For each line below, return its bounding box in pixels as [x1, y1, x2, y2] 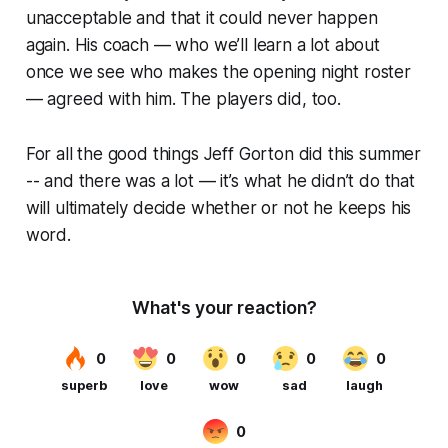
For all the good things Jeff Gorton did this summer [25, 143, 422, 164]
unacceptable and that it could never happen [25, 7, 378, 28]
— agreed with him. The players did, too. [25, 88, 341, 109]
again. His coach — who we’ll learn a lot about [25, 34, 380, 55]
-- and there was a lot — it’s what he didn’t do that [25, 170, 415, 191]
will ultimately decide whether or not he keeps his [25, 197, 412, 218]
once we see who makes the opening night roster [25, 61, 411, 82]
